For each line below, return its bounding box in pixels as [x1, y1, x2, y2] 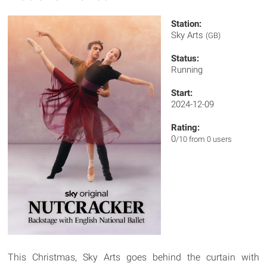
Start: [171, 88, 193, 98]
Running [171, 64, 203, 75]
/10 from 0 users [176, 135, 232, 144]
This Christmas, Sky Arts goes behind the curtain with [8, 252, 259, 263]
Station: [171, 18, 202, 29]
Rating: [171, 122, 200, 133]
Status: [171, 53, 200, 64]
